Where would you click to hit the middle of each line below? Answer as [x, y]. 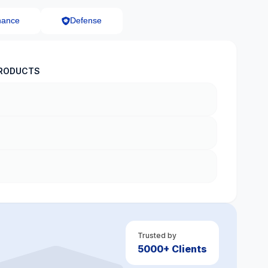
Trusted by [157, 235]
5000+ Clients [172, 249]
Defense [86, 21]
